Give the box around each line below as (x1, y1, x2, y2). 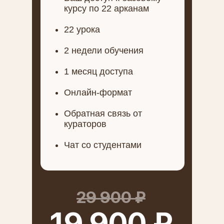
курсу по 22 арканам (64, 3, 149, 13)
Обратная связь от (64, 108, 142, 118)
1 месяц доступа (64, 66, 133, 76)
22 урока (64, 24, 100, 34)
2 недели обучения (64, 45, 143, 55)
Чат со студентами (64, 140, 141, 150)
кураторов (64, 119, 106, 129)
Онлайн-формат (64, 87, 132, 97)
